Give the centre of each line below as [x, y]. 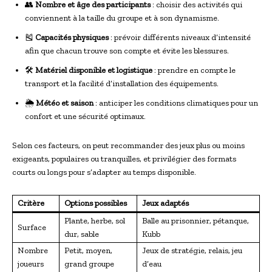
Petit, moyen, [88, 250]
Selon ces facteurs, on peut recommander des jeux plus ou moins [128, 145]
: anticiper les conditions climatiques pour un [176, 103]
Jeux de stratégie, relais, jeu [192, 250]
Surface [32, 227]
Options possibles [96, 203]
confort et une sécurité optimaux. [85, 116]
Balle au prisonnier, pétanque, [195, 220]
